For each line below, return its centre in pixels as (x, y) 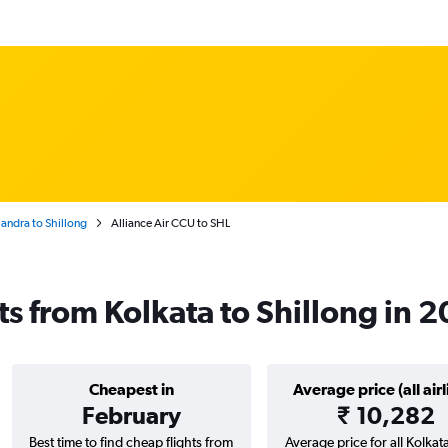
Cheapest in (131, 389)
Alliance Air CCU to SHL (170, 223)
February (131, 415)
